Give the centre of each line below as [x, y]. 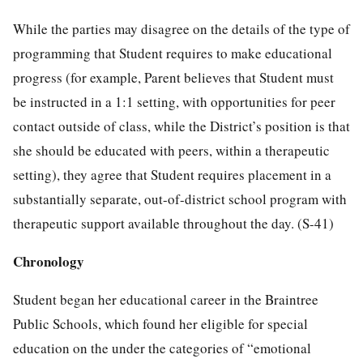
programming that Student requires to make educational [173, 53]
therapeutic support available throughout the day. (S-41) [173, 223]
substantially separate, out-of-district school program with [180, 199]
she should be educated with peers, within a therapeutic [171, 150]
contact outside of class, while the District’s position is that [181, 126]
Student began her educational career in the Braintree [166, 299]
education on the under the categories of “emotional [162, 348]
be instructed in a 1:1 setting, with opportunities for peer [174, 101]
